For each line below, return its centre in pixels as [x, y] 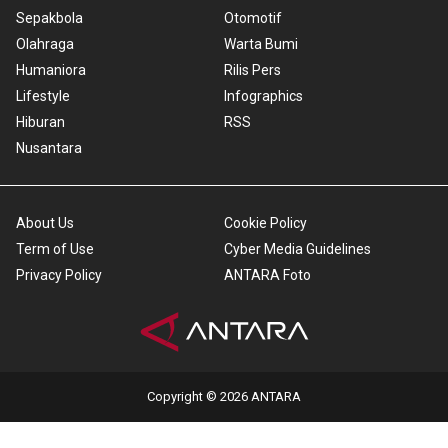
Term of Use [55, 249]
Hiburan [40, 122]
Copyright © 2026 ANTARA [224, 397]
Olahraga [45, 44]
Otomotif [253, 18]
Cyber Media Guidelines [297, 249]
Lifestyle [43, 96]
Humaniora [51, 70]
